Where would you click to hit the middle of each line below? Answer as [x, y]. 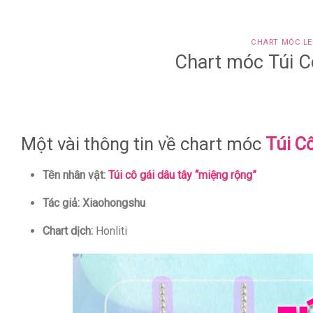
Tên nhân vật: [75, 175]
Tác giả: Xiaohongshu [94, 203]
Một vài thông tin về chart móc [143, 144]
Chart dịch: [67, 231]
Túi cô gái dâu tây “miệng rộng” [182, 175]
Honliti [110, 231]
